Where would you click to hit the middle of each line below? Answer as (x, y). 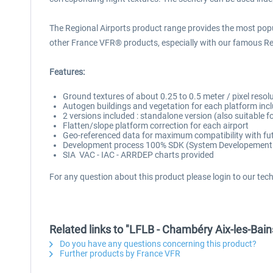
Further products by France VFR (119, 253)
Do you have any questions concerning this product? (157, 244)
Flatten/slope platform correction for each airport (156, 126)
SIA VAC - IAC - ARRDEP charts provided (138, 155)
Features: (67, 72)
